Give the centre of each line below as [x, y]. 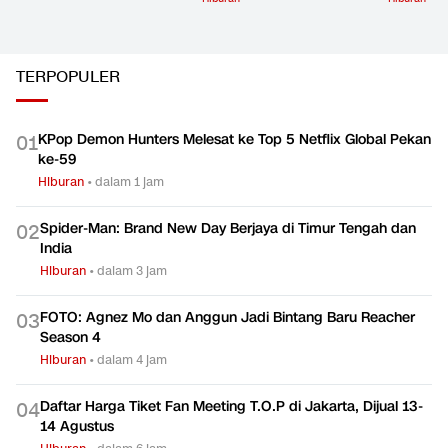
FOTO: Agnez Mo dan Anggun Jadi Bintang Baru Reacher [227, 317]
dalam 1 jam [129, 181]
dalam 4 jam [132, 359]
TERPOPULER [68, 77]
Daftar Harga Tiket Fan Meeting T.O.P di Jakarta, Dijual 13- [231, 406]
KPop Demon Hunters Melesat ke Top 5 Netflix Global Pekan [234, 139]
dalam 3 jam [132, 270]
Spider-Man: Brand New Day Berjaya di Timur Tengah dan [228, 228]
